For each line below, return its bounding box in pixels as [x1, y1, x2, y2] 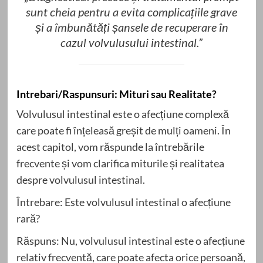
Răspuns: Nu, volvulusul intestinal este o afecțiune [16, 234, 245, 248]
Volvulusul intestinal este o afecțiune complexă [16, 107, 229, 121]
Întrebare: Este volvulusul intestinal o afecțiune [16, 195, 231, 209]
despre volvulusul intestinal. [16, 173, 145, 187]
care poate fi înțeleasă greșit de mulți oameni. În [16, 124, 231, 137]
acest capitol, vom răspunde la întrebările [16, 140, 204, 154]
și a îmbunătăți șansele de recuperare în [35, 19, 228, 34]
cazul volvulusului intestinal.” [60, 35, 203, 49]
